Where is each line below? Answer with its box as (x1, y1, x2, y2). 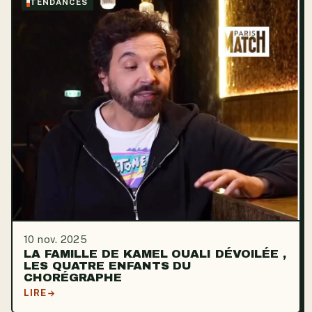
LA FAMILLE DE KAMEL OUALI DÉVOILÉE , (24, 247, 287, 260)
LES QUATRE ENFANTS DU (24, 259, 192, 272)
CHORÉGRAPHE (24, 271, 123, 284)
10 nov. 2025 (24, 233, 88, 246)
